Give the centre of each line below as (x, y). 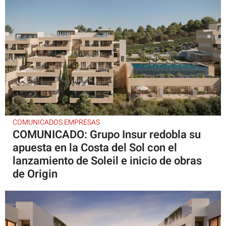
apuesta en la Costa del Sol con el (95, 148)
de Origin (35, 174)
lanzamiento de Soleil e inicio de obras (107, 161)
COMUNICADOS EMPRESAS (56, 122)
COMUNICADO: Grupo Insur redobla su (107, 134)
